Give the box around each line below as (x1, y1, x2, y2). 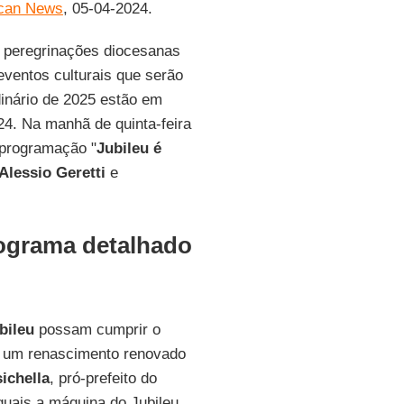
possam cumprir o (33, 321, 161, 338)
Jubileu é (96, 140, 161, 157)
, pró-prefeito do (49, 370, 157, 387)
